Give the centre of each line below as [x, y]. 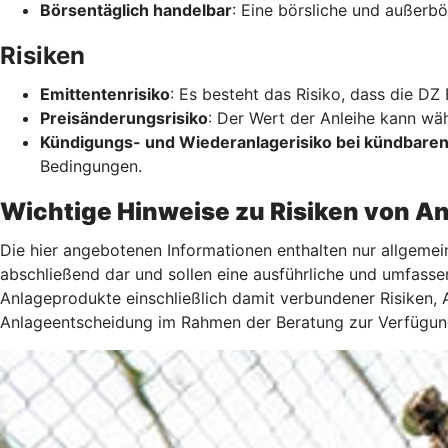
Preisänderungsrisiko [124, 117]
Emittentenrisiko [105, 93]
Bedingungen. [91, 165]
